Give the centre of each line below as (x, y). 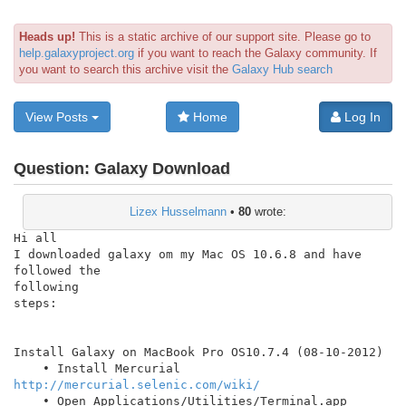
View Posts (58, 117)
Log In (360, 117)
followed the (57, 270)
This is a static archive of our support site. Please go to (223, 37)
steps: (35, 303)
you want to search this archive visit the (126, 69)
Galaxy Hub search (282, 69)
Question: (54, 169)
